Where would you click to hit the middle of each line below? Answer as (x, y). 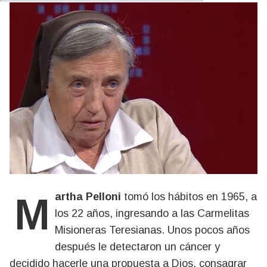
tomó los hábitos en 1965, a (189, 197)
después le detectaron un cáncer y (137, 247)
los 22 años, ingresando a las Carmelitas (152, 213)
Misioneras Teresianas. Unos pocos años (152, 230)
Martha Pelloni (88, 197)
